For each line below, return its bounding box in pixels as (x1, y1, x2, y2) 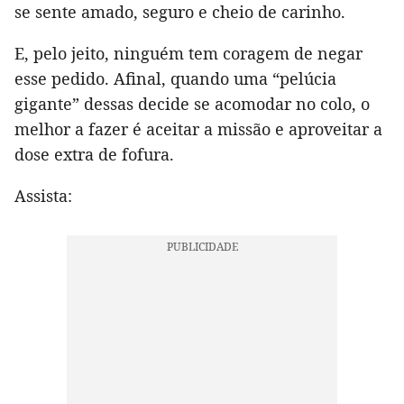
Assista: (14, 185, 72, 207)
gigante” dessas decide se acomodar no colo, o (14, 93, 370, 115)
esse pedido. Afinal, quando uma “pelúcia (14, 68, 336, 90)
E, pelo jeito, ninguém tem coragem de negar (14, 42, 363, 65)
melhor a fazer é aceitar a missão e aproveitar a (14, 118, 382, 141)
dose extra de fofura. (14, 143, 174, 166)
